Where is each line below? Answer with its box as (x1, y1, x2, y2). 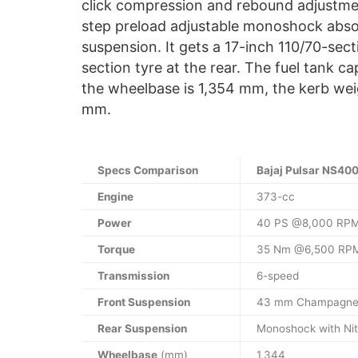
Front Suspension (97, 296, 190, 309)
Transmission (97, 269, 169, 283)
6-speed (257, 269, 299, 283)
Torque (97, 243, 135, 257)
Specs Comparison (97, 164, 198, 177)
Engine (97, 190, 133, 204)
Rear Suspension (97, 322, 187, 336)
